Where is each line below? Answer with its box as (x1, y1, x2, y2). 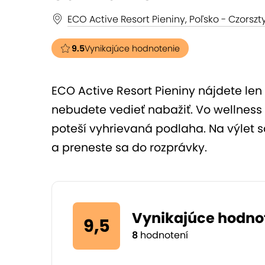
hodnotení (138, 228, 188, 242)
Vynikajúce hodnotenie (85, 43, 180, 54)
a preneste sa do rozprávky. (51, 140, 207, 156)
